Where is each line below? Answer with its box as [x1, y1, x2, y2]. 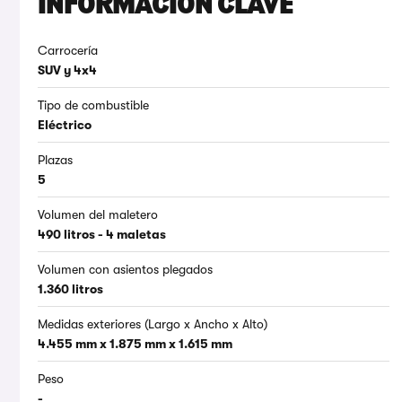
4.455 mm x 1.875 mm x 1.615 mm [38, 336, 232, 352]
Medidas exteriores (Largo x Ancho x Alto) [38, 317, 267, 332]
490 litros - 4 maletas [38, 227, 166, 242]
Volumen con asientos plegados [38, 262, 213, 277]
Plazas [38, 153, 73, 168]
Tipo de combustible [38, 98, 149, 113]
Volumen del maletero [38, 207, 158, 223]
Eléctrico [38, 118, 92, 133]
